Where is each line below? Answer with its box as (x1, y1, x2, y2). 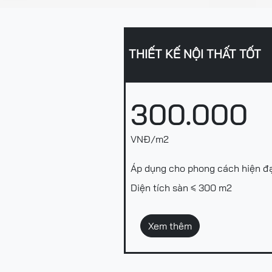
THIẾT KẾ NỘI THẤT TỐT (129, 46, 261, 61)
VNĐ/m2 (131, 133, 169, 145)
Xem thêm (148, 220, 192, 232)
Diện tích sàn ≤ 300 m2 (131, 182, 232, 194)
